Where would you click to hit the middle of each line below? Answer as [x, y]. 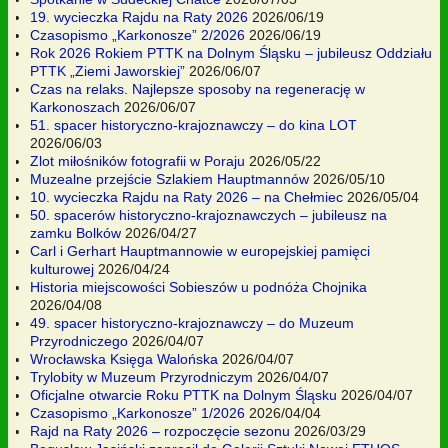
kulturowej [62, 268]
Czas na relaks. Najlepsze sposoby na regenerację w [197, 88]
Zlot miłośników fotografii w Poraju [137, 160]
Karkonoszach [75, 106]
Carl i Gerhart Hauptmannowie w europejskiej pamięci [200, 250]
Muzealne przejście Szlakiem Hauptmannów [169, 178]
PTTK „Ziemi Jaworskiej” [107, 70]
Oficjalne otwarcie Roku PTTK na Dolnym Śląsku [183, 394]
